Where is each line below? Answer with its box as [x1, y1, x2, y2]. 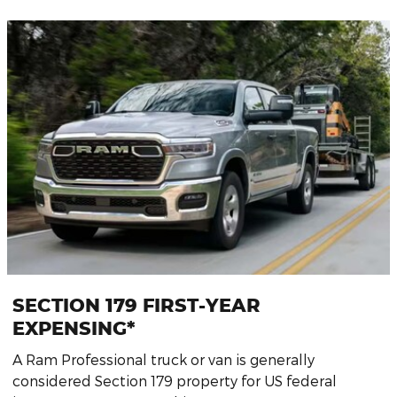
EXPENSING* [12, 316, 136, 340]
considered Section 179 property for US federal [12, 371, 337, 389]
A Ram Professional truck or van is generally [12, 350, 315, 368]
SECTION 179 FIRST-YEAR [12, 293, 261, 317]
